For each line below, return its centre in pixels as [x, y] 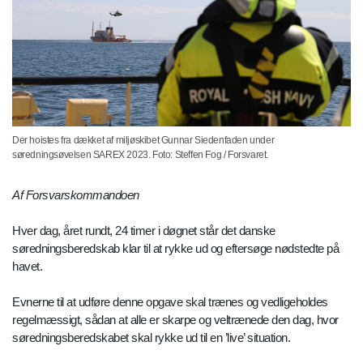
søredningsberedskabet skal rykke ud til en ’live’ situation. [151, 338]
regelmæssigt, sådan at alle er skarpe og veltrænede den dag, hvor [175, 320]
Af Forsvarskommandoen [76, 195]
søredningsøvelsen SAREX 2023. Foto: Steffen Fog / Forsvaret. [141, 155]
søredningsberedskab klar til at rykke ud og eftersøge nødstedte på [175, 249]
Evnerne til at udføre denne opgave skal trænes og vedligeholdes [170, 302]
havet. [27, 267]
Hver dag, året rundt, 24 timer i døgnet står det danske [144, 231]
